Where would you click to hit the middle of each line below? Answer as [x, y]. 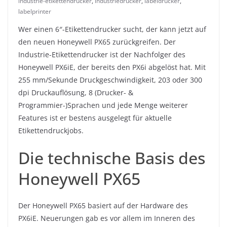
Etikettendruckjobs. [51, 131]
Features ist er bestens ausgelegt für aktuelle [95, 118]
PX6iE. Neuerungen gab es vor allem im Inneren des [107, 218]
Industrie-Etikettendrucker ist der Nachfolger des [102, 55]
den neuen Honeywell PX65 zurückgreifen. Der [97, 42]
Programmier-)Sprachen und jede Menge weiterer [103, 105]
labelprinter [35, 12]
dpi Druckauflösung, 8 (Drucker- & [76, 93]
